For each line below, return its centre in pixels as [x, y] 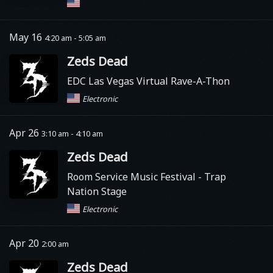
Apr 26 [25, 133]
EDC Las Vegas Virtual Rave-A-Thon [148, 81]
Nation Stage [97, 191]
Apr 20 [25, 243]
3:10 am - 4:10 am [72, 133]
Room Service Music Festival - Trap [147, 177]
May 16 [27, 37]
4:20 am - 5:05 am [75, 38]
